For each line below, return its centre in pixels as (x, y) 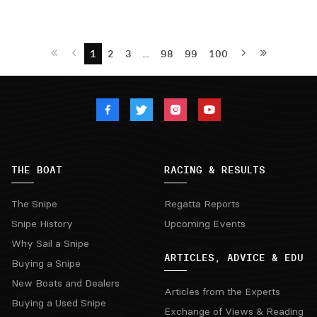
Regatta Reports (202, 204)
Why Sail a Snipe (50, 243)
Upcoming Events (205, 224)
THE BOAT (37, 170)
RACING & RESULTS (215, 170)
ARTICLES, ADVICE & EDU (234, 258)
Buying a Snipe (46, 263)
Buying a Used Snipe (59, 303)
